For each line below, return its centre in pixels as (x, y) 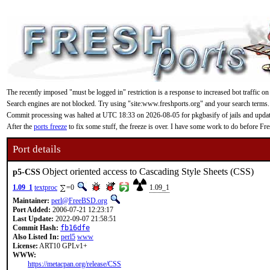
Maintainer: (31, 201)
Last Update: (33, 219)
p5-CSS (27, 172)
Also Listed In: (36, 237)
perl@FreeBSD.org (79, 201)
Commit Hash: (36, 228)
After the (20, 127)
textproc (46, 187)
